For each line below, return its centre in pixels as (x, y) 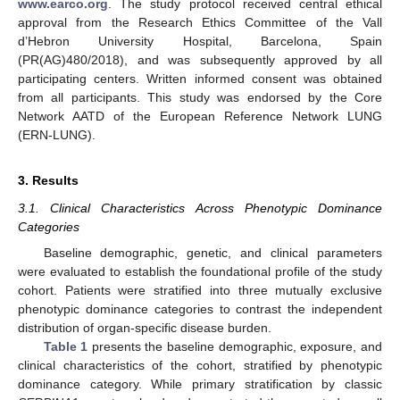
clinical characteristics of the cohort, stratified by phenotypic (200, 365)
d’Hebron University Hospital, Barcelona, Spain (200, 42)
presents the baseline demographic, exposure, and (235, 346)
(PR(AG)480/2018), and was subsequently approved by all (200, 60)
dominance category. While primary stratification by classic (200, 383)
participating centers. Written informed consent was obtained (200, 79)
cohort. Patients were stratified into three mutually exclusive (200, 290)
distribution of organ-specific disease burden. (145, 327)
